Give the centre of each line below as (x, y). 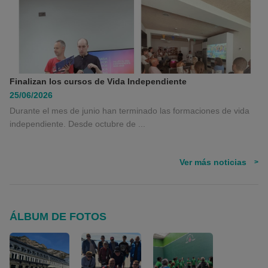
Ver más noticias (213, 162)
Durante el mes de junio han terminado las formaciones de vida (130, 111)
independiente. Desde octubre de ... (77, 124)
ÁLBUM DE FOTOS (58, 217)
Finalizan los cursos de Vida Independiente (98, 81)
